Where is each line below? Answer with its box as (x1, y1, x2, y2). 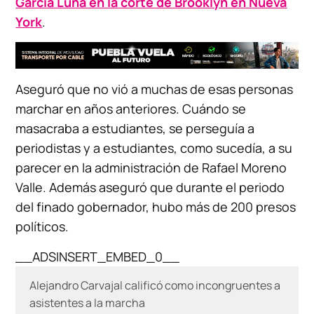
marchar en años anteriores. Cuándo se (15, 100, 247, 117)
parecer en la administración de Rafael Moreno (15, 158, 287, 176)
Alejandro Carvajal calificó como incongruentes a (29, 277, 281, 293)
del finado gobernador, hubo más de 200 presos (15, 198, 296, 215)
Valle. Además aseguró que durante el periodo (15, 178, 285, 196)
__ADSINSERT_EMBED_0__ (15, 247, 180, 265)
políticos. (15, 217, 69, 235)
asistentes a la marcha (29, 294, 146, 310)
